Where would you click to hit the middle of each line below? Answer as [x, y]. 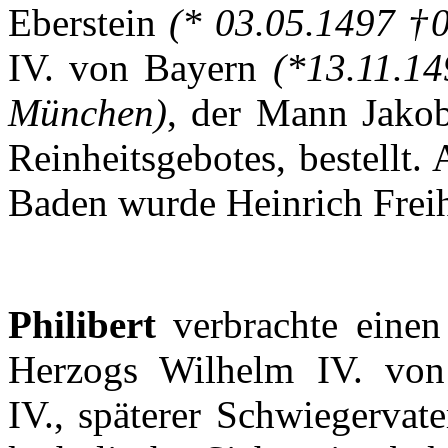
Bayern [201, 68]
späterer [140, 415]
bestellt [355, 158]
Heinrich [294, 203]
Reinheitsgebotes [142, 158]
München [81, 113]
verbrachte [256, 325]
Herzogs [73, 370]
